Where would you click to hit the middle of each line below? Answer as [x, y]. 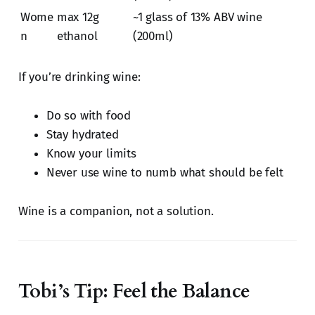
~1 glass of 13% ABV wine [197, 18]
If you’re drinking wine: [79, 77]
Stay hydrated [82, 135]
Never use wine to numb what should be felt [165, 173]
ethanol [77, 37]
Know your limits [91, 154]
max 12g [78, 18]
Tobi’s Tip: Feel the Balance [134, 292]
